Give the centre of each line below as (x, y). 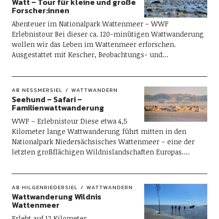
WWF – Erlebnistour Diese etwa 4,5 (69, 121)
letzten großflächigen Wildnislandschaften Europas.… (100, 152)
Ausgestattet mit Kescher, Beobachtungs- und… (90, 55)
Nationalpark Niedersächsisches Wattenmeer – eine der (103, 142)
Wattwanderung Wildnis (56, 197)
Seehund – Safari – (47, 99)
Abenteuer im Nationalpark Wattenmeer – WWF (90, 24)
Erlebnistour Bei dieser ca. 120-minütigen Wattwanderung (108, 34)
